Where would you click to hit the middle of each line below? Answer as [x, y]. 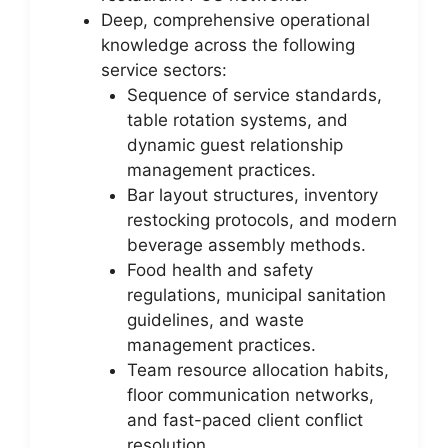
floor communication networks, [250, 394]
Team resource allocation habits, [257, 369]
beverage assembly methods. [246, 244]
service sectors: [164, 69]
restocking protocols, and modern [261, 219]
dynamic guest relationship [234, 144]
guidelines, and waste [215, 319]
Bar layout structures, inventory [252, 194]
